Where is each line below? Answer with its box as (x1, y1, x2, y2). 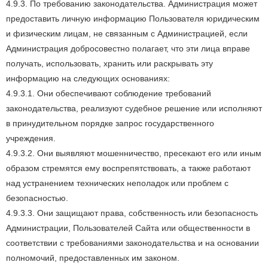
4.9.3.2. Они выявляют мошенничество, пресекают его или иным (6, 148, 261, 158)
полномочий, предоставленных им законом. (6, 253, 179, 263)
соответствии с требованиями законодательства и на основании (6, 238, 259, 248)
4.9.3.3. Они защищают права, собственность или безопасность (6, 208, 258, 218)
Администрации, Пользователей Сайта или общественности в (6, 223, 250, 233)
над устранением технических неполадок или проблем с (6, 178, 229, 188)
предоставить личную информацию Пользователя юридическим (6, 14, 260, 23)
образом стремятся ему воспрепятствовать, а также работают (6, 163, 251, 173)
